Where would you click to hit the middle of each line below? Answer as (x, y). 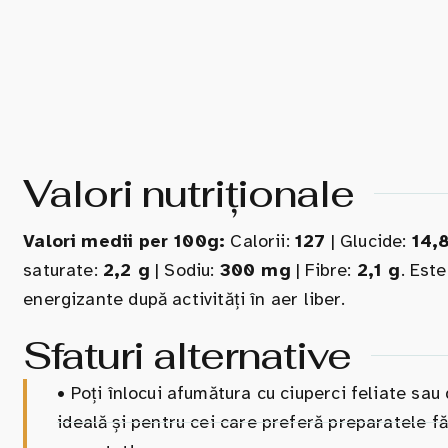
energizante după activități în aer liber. (184, 298)
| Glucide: (368, 240)
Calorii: (260, 240)
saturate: (63, 269)
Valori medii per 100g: (124, 240)
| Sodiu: (184, 269)
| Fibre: (323, 269)
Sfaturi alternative (187, 355)
